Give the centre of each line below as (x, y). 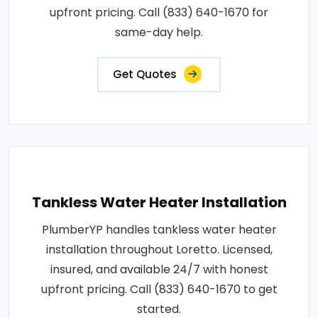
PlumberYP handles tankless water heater (159, 229)
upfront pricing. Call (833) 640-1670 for (159, 12)
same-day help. (159, 32)
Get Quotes (145, 74)
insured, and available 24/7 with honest (159, 269)
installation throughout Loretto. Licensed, (159, 249)
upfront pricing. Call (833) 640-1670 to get (159, 289)
